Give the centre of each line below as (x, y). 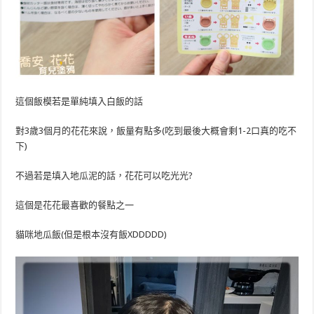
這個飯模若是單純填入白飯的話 (80, 101)
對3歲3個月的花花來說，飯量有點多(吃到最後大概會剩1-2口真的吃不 (156, 130)
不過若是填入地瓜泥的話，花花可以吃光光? (104, 175)
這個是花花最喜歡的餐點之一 (75, 205)
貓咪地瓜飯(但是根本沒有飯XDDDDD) (91, 234)
